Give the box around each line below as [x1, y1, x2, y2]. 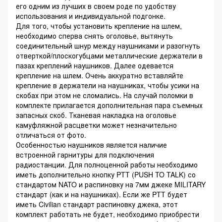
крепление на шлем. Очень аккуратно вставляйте [16, 70, 183, 81]
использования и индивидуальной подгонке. [16, 11, 166, 21]
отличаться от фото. [16, 130, 86, 140]
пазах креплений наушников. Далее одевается [16, 60, 173, 71]
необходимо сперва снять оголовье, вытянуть [16, 31, 173, 41]
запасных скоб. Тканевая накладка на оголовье [16, 110, 176, 120]
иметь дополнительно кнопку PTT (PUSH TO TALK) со [16, 169, 196, 180]
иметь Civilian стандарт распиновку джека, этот [16, 199, 178, 210]
